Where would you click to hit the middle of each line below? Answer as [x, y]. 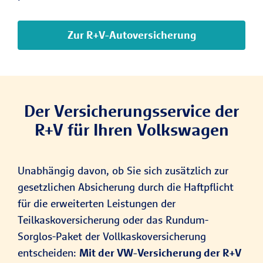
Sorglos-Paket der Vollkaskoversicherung [112, 236]
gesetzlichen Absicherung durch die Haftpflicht [126, 187]
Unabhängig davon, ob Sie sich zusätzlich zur [123, 171]
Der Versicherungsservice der [131, 111]
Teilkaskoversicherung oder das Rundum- [113, 220]
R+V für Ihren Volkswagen [131, 129]
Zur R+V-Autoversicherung [131, 35]
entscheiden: [48, 253]
